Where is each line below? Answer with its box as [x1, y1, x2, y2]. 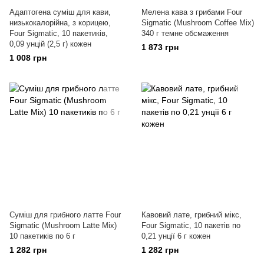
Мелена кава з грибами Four [141, 8, 242, 16]
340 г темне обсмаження [141, 29, 229, 38]
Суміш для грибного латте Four [9, 210, 121, 219]
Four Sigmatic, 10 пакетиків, [9, 29, 108, 38]
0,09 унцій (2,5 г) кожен [9, 39, 91, 48]
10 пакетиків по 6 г [9, 232, 75, 240]
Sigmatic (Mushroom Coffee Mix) [141, 18, 254, 27]
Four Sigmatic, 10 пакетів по [141, 221, 240, 230]
